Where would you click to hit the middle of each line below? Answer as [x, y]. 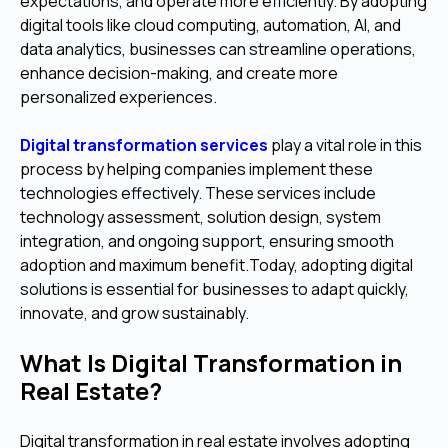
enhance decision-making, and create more [179, 72]
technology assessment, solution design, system [200, 216]
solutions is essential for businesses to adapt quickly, [214, 288]
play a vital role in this [345, 144]
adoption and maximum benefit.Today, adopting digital [216, 264]
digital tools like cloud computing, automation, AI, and [210, 24]
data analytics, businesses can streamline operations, [218, 48]
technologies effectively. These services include [198, 192]
